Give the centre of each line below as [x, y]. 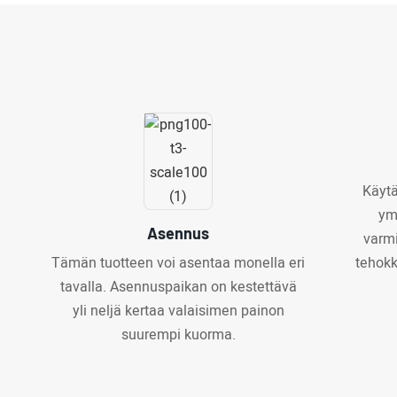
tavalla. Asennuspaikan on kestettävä [178, 287]
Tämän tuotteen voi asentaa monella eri [179, 263]
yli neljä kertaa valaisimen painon [178, 311]
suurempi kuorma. [178, 335]
